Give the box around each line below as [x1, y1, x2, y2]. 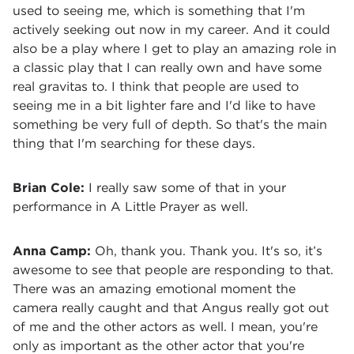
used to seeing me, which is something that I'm [13, 3, 305, 18]
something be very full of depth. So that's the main [13, 117, 327, 132]
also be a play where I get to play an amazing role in [13, 41, 337, 56]
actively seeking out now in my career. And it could [13, 22, 330, 37]
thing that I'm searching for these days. [13, 136, 255, 151]
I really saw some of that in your [88, 180, 286, 195]
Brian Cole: [13, 180, 88, 195]
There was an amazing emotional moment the [13, 281, 296, 296]
